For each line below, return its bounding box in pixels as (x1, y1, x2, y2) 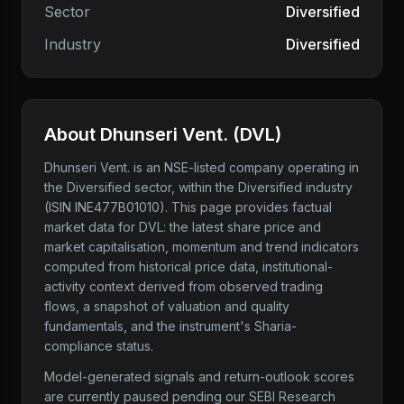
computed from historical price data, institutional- (44, 259, 333, 274)
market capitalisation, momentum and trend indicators (44, 239, 359, 254)
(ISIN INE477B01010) (44, 199, 165, 215)
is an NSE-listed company (130, 160, 284, 175)
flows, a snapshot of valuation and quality (44, 298, 289, 314)
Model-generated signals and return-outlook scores (44, 369, 354, 384)
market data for (44, 219, 139, 234)
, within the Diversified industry (171, 179, 353, 195)
